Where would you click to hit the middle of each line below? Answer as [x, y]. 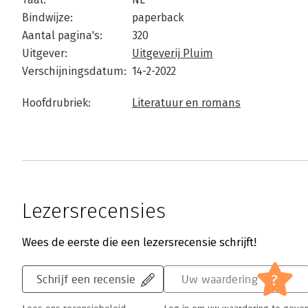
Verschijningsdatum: [74, 71]
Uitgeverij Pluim [173, 53]
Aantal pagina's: [62, 35]
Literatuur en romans [186, 103]
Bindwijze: [47, 18]
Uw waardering [219, 279]
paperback [158, 18]
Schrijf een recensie [86, 279]
